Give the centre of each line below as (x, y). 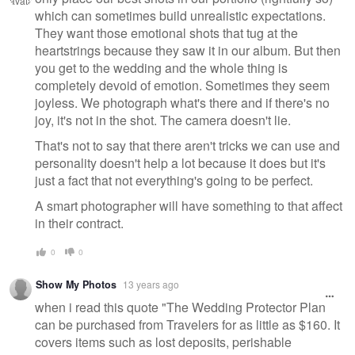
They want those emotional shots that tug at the (166, 33)
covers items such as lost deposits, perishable (163, 342)
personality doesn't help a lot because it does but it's (180, 163)
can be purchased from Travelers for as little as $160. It (187, 324)
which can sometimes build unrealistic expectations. (180, 16)
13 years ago (151, 284)
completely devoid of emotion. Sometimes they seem (182, 86)
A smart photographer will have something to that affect (189, 205)
